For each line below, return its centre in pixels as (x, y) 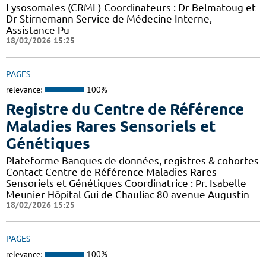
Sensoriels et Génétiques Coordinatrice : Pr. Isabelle (126, 183)
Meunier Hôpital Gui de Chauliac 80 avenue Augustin (128, 195)
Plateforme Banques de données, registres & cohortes (132, 161)
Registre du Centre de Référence (125, 109)
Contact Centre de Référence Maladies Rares (111, 172)
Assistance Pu (38, 30)
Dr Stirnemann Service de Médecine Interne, (109, 18)
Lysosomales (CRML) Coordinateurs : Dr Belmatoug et (131, 7)
